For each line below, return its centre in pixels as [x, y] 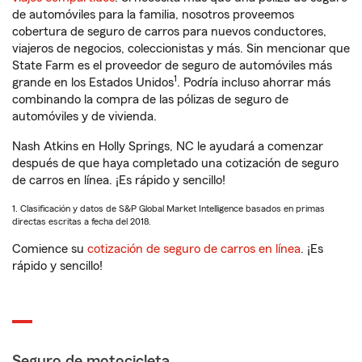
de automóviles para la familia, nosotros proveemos [153, 15]
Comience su [50, 249]
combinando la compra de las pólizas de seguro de [150, 99]
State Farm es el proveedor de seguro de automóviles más [172, 65]
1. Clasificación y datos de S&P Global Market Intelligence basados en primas [168, 208]
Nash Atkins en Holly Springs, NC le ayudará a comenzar [168, 146]
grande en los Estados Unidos [93, 82]
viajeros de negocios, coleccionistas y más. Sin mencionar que [181, 48]
